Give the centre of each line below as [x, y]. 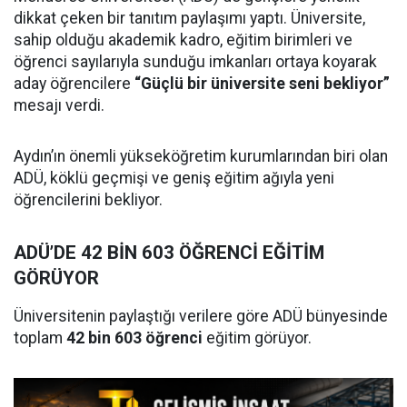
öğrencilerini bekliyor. [88, 199]
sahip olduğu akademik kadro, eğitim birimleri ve [183, 40]
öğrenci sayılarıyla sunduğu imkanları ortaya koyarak [195, 61]
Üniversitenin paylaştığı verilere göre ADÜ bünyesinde [201, 316]
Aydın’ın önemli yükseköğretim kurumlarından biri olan [201, 156]
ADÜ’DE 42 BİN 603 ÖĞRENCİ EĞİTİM [169, 252]
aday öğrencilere [74, 83]
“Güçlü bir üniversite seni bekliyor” [262, 83]
